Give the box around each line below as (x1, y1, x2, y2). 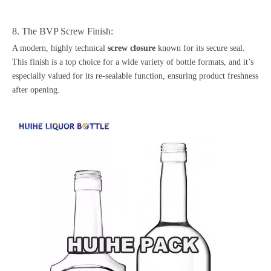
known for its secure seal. (155, 43, 245, 53)
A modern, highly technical (12, 43, 108, 53)
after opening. (12, 85, 60, 94)
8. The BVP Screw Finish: (12, 25, 116, 37)
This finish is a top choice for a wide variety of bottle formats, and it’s (12, 57, 253, 67)
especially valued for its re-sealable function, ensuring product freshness (12, 71, 258, 80)
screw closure (108, 43, 155, 53)
